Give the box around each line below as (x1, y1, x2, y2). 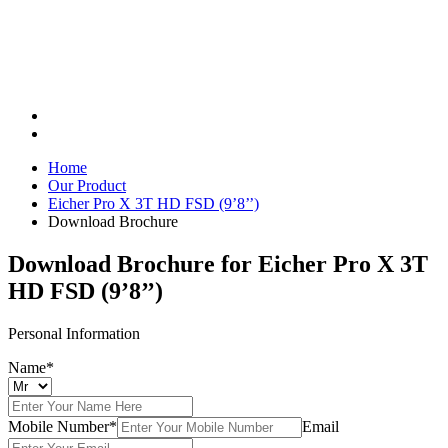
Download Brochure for (8, 251, 252, 278)
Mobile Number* (8, 418, 117, 435)
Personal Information (8, 325, 140, 342)
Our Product (48, 177, 126, 195)
